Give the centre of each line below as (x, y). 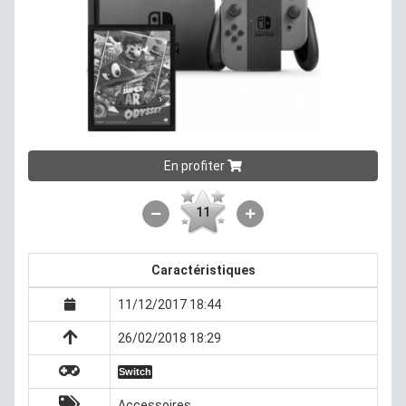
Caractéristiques (203, 270)
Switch (135, 372)
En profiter (196, 165)
